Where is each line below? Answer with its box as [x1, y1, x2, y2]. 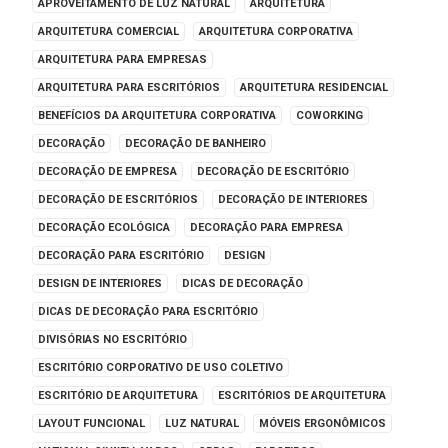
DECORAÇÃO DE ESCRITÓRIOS [38, 193, 198, 206]
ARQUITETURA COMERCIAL [38, 25, 179, 38]
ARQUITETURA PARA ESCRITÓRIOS [38, 81, 220, 94]
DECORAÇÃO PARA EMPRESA [190, 221, 343, 234]
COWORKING [296, 109, 363, 122]
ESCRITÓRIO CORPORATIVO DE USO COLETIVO [38, 361, 283, 374]
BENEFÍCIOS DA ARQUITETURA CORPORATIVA [38, 109, 276, 122]
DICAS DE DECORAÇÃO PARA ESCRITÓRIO [38, 305, 258, 318]
